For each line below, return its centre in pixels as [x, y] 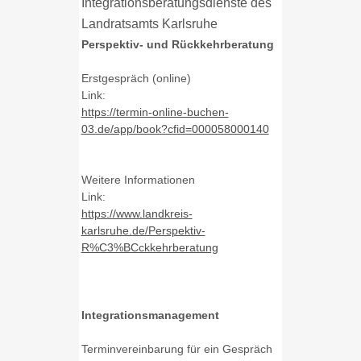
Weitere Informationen [138, 179]
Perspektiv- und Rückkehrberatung [177, 44]
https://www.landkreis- [137, 213]
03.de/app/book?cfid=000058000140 [175, 129]
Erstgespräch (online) [136, 78]
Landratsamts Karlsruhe [149, 24]
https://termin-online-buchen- [155, 112]
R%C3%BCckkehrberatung [149, 247]
